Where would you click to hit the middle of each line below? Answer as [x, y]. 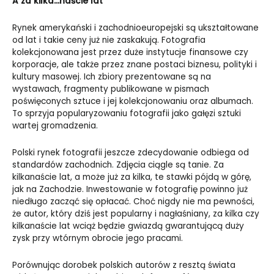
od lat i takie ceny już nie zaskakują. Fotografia [109, 40]
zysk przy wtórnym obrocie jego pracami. [98, 239]
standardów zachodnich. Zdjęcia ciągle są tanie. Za [118, 165]
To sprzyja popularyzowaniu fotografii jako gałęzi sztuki [127, 114]
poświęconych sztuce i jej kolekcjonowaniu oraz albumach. [133, 102]
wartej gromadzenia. [55, 126]
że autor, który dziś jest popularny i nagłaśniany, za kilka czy [136, 214]
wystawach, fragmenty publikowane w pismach [111, 89]
